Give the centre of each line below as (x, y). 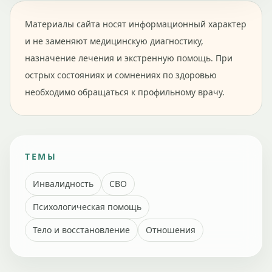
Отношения (171, 230)
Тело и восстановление (81, 230)
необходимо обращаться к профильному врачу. (125, 92)
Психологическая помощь (87, 207)
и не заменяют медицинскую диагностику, (114, 41)
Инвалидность (63, 184)
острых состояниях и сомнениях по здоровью (121, 75)
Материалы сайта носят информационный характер (136, 24)
